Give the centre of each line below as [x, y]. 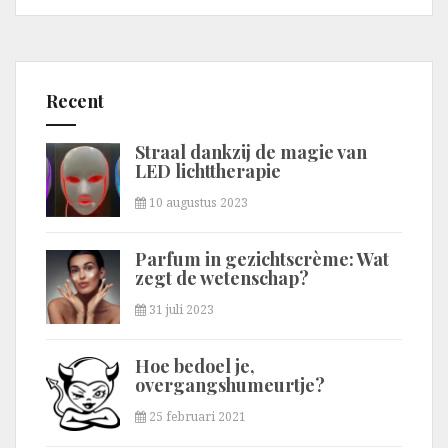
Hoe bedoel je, [195, 366]
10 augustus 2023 [197, 203]
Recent [75, 101]
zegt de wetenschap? [222, 278]
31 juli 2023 [180, 310]
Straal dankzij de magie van [251, 152]
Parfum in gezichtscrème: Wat [262, 259]
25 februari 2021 [196, 417]
